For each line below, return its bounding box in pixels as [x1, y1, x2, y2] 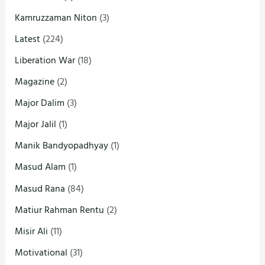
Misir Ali [15, 223, 49, 239]
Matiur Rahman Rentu [15, 202, 105, 218]
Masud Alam [15, 159, 66, 175]
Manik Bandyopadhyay [15, 138, 109, 154]
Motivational [15, 244, 68, 260]
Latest [15, 31, 41, 47]
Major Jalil [15, 117, 57, 132]
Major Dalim [15, 95, 65, 111]
